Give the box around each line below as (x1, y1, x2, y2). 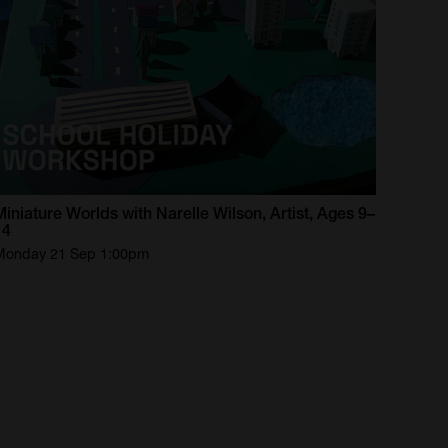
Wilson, (213, 204, 267, 224)
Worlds (66, 204, 119, 224)
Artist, (270, 204, 314, 224)
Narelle (156, 204, 210, 224)
